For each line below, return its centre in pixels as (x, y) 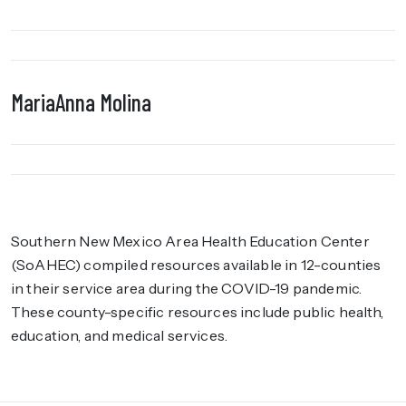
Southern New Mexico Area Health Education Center (190, 241)
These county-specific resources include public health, (198, 312)
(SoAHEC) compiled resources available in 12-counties (196, 265)
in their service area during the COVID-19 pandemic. (187, 288)
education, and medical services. (120, 335)
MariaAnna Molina (81, 102)
